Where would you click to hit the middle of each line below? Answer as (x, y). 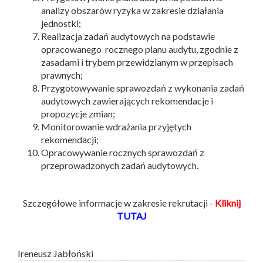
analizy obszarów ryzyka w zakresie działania (132, 10)
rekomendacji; (70, 139)
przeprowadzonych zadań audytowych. (120, 165)
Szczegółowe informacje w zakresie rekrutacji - (119, 203)
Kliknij (227, 203)
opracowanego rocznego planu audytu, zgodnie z (140, 49)
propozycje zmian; (78, 113)
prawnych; (62, 75)
